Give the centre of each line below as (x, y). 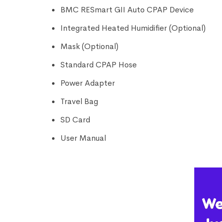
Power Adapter (88, 83)
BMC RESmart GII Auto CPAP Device (127, 10)
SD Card (75, 120)
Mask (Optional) (89, 47)
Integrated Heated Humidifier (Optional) (133, 28)
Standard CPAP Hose (99, 65)
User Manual (83, 138)
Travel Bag (79, 102)
